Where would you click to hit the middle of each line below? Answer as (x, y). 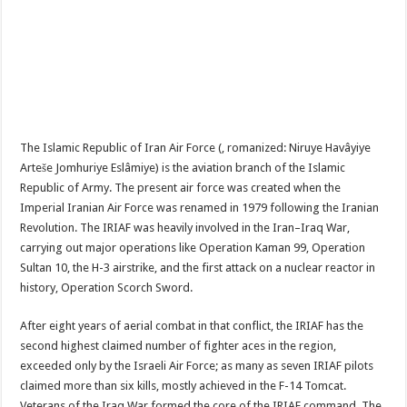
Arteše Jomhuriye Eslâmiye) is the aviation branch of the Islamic (183, 168)
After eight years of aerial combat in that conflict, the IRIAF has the (192, 326)
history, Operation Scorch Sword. (107, 288)
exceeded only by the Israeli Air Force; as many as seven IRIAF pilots (197, 366)
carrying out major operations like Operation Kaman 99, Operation (193, 248)
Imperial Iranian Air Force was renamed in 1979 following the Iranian (200, 208)
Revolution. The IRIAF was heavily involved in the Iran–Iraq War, (185, 228)
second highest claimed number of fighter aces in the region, (179, 346)
